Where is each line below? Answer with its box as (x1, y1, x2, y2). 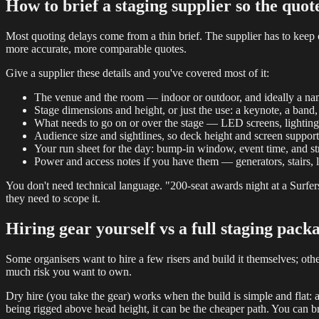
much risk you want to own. (6, 265, 132, 278)
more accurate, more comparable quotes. (6, 42, 187, 55)
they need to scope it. (6, 192, 100, 204)
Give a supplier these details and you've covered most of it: (6, 66, 269, 79)
